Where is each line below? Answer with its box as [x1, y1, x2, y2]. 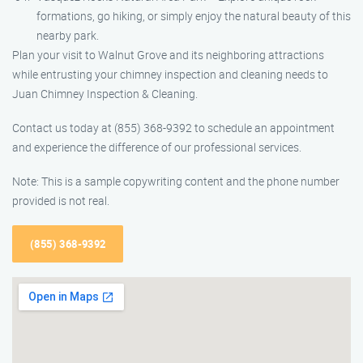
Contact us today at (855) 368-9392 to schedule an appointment [12, 120, 335, 135]
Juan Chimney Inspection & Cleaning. [12, 86, 198, 101]
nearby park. [36, 28, 99, 43]
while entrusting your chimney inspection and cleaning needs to [12, 66, 328, 82]
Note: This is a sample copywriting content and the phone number [12, 173, 340, 189]
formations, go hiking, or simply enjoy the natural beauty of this [36, 8, 351, 23]
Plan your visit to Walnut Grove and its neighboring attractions [12, 47, 324, 62]
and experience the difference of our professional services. [12, 139, 301, 155]
